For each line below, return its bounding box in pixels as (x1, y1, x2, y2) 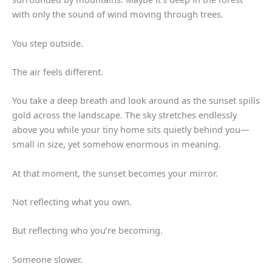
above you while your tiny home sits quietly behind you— (12, 123, 250, 136)
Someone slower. (12, 253, 83, 265)
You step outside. (12, 36, 83, 49)
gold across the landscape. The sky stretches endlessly (12, 109, 237, 121)
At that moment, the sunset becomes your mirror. (12, 166, 218, 179)
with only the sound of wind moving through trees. (12, 8, 223, 21)
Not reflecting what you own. (12, 195, 132, 208)
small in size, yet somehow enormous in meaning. (12, 138, 221, 151)
